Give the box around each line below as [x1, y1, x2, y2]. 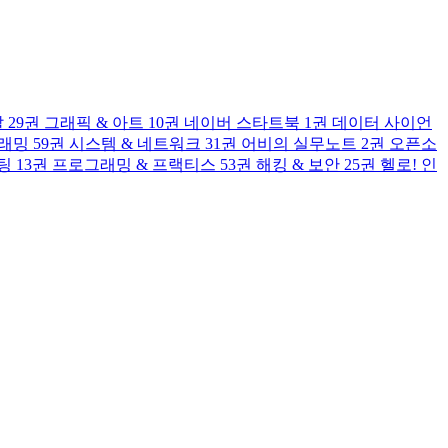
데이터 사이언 [332, 114, 432, 131]
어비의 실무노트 [241, 135, 357, 152]
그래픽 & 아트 [44, 114, 144, 131]
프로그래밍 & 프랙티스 [52, 156, 216, 173]
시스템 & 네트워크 [69, 135, 201, 152]
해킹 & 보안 [256, 156, 340, 173]
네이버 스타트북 [184, 114, 300, 131]
